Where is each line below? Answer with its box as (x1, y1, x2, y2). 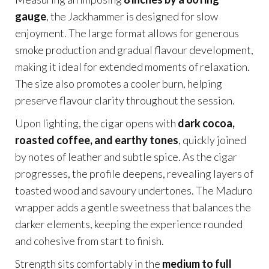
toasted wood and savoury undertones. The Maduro (15, 184, 253, 198)
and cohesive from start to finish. (15, 234, 164, 248)
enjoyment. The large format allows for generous (15, 26, 239, 40)
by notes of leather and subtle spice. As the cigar (15, 150, 237, 164)
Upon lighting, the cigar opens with (15, 116, 178, 130)
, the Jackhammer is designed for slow (46, 10, 218, 23)
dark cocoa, (178, 116, 235, 130)
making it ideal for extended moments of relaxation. (15, 60, 250, 74)
